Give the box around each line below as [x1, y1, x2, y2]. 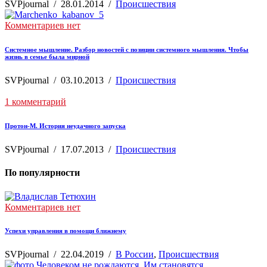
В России [116, 249, 154, 260]
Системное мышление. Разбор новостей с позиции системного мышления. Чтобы [5, 46, 249, 54]
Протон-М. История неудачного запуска [5, 122, 126, 129]
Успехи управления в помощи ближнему [5, 227, 126, 235]
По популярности [5, 167, 80, 178]
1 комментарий [5, 97, 66, 107]
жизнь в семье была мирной [5, 53, 89, 61]
